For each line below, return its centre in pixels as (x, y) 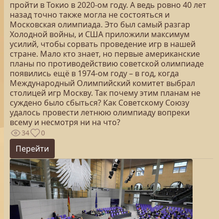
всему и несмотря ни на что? (65, 122)
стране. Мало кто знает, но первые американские (105, 54)
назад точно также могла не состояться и (90, 15)
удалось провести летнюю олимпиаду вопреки (100, 112)
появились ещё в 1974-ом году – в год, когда (94, 73)
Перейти (32, 149)
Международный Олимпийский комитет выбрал (102, 83)
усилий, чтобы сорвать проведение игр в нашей (103, 44)
